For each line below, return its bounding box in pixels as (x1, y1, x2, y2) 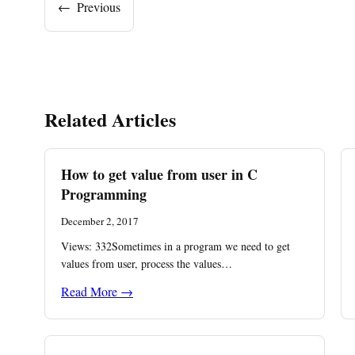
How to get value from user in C (61, 164, 258, 185)
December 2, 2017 (61, 214, 139, 228)
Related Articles (44, 105, 176, 133)
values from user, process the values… (61, 256, 232, 271)
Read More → (61, 283, 133, 300)
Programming (61, 184, 147, 204)
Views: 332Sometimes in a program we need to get (61, 239, 290, 254)
